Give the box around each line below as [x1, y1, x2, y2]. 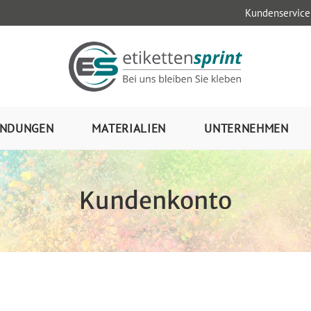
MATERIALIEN [92, 121, 167, 136]
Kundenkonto [79, 186, 232, 215]
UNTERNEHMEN [204, 121, 289, 136]
